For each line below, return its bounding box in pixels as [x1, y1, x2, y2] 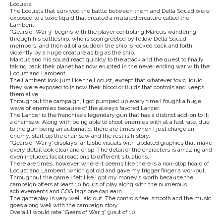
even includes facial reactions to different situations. [10, 153, 149, 161]
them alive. [10, 91, 40, 98]
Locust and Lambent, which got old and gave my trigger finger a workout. [10, 167, 206, 174]
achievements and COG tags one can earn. [10, 188, 123, 195]
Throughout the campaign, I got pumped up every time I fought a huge [10, 98, 201, 105]
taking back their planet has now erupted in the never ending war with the [10, 63, 210, 70]
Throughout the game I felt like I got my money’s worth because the [10, 174, 193, 181]
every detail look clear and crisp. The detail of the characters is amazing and [10, 146, 212, 154]
